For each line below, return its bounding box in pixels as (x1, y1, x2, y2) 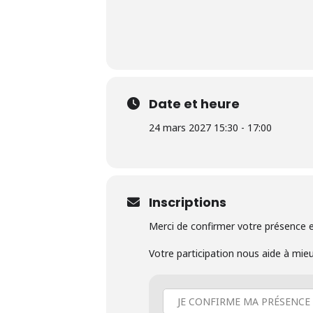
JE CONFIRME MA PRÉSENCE (177, 295, 310, 308)
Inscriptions (149, 194, 226, 211)
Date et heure (149, 95, 240, 112)
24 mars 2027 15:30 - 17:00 (149, 121, 272, 134)
